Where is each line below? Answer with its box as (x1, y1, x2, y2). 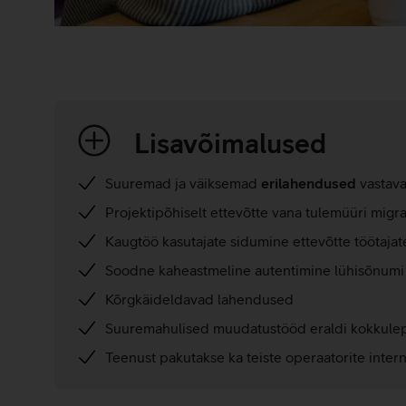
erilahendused (260, 175, 356, 191)
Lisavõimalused (134, 127, 326, 159)
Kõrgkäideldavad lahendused (104, 291, 294, 307)
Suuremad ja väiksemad (104, 175, 261, 191)
